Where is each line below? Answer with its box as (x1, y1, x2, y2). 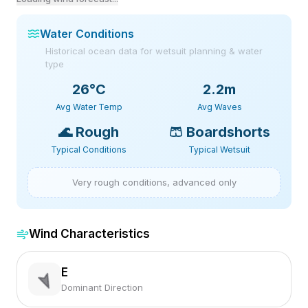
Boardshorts (186, 124, 270, 140)
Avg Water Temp (55, 102, 122, 112)
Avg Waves (197, 102, 242, 112)
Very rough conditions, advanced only (71, 177, 236, 188)
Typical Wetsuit (188, 144, 250, 155)
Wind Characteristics (29, 227, 150, 241)
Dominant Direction (61, 282, 143, 293)
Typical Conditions (51, 144, 126, 155)
